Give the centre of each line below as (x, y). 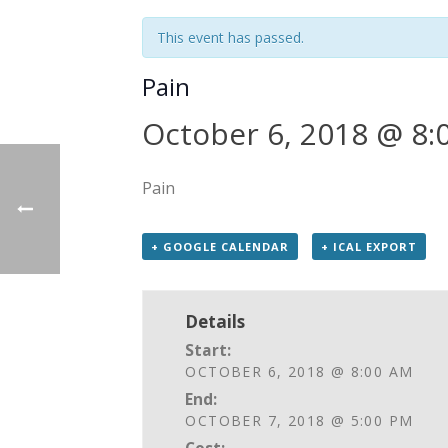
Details (215, 321)
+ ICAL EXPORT (368, 246)
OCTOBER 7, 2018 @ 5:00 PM (299, 421)
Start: (208, 350)
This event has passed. (230, 37)
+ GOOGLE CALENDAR (220, 246)
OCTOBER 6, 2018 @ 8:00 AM (299, 372)
